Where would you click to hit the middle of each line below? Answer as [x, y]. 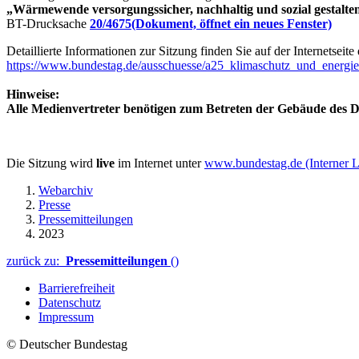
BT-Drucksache [48, 23]
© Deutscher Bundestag [67, 344]
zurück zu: [36, 260]
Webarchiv [66, 190]
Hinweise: [33, 94]
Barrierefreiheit [77, 288]
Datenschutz [70, 302]
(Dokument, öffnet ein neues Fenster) [232, 23]
